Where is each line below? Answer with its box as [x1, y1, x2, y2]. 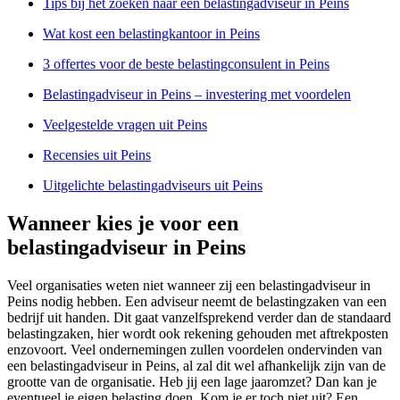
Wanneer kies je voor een [7, 212, 238, 236]
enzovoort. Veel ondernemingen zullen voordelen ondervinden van [7, 342, 382, 358]
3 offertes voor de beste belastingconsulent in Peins [43, 56, 329, 72]
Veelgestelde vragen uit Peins [43, 117, 207, 133]
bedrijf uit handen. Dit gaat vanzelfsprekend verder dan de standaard [7, 310, 391, 326]
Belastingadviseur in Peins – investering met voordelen [43, 87, 351, 103]
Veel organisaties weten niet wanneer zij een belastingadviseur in [7, 278, 371, 294]
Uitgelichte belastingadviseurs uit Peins [43, 178, 262, 194]
